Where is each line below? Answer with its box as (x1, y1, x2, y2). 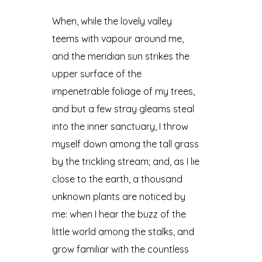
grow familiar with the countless (52, 243, 189, 255)
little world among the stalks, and (52, 225, 195, 237)
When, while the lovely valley (52, 15, 173, 27)
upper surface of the (52, 67, 142, 80)
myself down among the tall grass (52, 137, 199, 150)
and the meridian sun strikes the (52, 50, 190, 62)
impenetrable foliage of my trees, (52, 85, 195, 97)
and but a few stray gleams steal (52, 102, 195, 115)
